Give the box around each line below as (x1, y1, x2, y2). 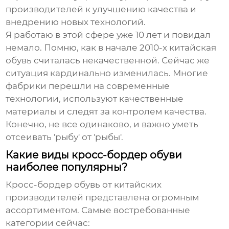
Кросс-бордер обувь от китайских (6, 179, 162, 190)
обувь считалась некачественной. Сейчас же (6, 55, 210, 66)
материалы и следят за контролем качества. (6, 106, 207, 117)
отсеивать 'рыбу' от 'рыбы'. (6, 132, 124, 143)
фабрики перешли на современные (6, 81, 170, 91)
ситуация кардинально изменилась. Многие (6, 68, 209, 79)
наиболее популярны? (6, 161, 128, 174)
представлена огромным (83, 192, 199, 203)
